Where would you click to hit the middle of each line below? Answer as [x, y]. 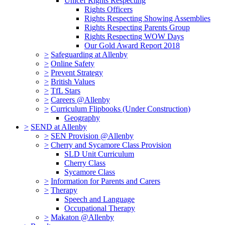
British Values [73, 82]
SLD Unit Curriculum [99, 154]
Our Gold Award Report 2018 [132, 46]
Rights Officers [108, 10]
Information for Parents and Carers [105, 181]
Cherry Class [85, 163]
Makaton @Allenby [82, 217]
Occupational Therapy [100, 208]
